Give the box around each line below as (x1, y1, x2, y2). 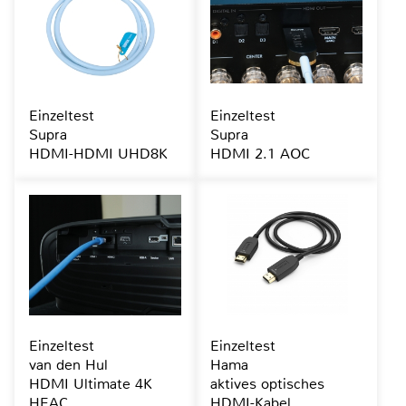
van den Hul (29, 355, 108, 375)
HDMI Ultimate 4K (29, 374, 152, 394)
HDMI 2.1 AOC (209, 144, 311, 164)
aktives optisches (209, 374, 324, 394)
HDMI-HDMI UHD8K (29, 144, 168, 164)
